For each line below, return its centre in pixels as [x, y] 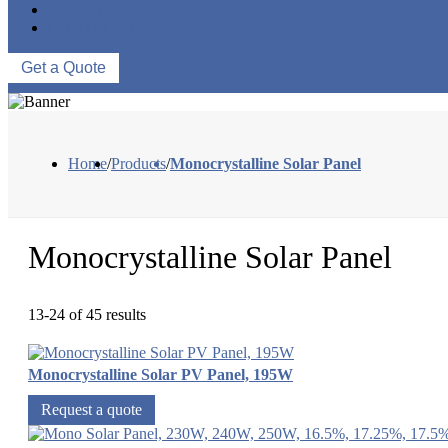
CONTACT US [99, 28]
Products [138, 164]
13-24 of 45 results [87, 315]
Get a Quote [63, 68]
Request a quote [91, 410]
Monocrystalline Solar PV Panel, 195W [160, 375]
